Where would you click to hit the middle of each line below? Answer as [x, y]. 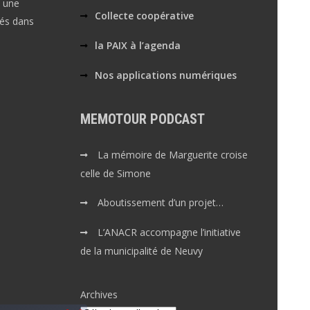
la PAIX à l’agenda [138, 45]
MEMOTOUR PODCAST [143, 119]
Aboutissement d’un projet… [161, 202]
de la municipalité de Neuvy [142, 251]
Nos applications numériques [166, 75]
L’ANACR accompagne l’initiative [170, 232]
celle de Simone [116, 173]
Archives [99, 294]
